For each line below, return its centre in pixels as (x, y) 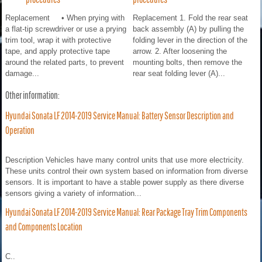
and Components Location (44, 226)
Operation (20, 130)
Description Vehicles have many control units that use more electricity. (125, 160)
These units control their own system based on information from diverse (127, 171)
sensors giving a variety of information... (73, 193)
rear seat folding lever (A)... (179, 73)
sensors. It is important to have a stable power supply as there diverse (125, 182)
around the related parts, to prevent (65, 62)
